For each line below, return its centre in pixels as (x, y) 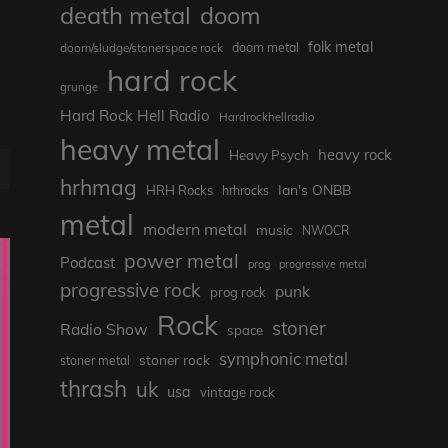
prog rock (237, 292)
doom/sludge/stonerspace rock (141, 48)
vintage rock (237, 392)
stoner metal (94, 361)
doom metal (265, 48)
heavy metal (139, 149)
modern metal (194, 229)
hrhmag (98, 187)
